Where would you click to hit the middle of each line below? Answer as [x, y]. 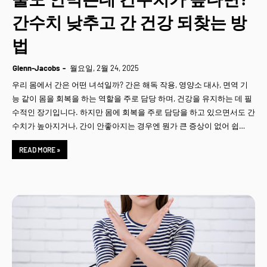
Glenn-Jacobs [36, 68]
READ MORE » [40, 150]
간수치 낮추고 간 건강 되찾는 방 [129, 22]
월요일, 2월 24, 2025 [104, 68]
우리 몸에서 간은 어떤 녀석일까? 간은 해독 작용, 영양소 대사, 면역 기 [130, 85]
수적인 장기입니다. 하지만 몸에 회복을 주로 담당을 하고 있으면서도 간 [133, 112]
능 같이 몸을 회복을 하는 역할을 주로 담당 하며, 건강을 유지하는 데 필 [132, 98]
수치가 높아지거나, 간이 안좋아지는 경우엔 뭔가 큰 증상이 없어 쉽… [128, 126]
